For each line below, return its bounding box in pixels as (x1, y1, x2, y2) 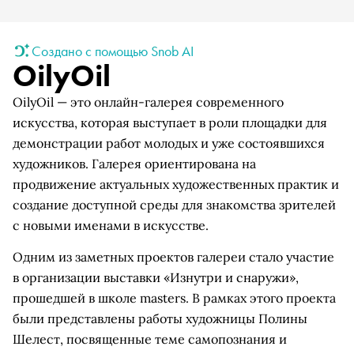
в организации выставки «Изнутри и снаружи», (13, 269, 299, 285)
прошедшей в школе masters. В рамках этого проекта (13, 290, 336, 306)
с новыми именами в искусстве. (13, 217, 209, 233)
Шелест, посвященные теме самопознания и (13, 331, 287, 347)
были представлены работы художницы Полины (13, 311, 307, 326)
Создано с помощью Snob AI (32, 41, 194, 60)
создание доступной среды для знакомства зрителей (13, 197, 336, 213)
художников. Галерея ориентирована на (13, 156, 256, 171)
